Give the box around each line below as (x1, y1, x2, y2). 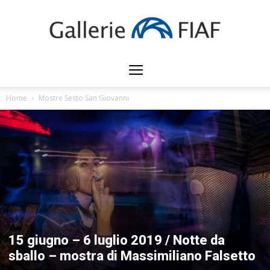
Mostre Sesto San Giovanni (39, 93, 129, 103)
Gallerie (134, 69, 164, 80)
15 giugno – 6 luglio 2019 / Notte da (8, 232, 225, 248)
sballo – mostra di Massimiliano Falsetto (8, 248, 256, 263)
